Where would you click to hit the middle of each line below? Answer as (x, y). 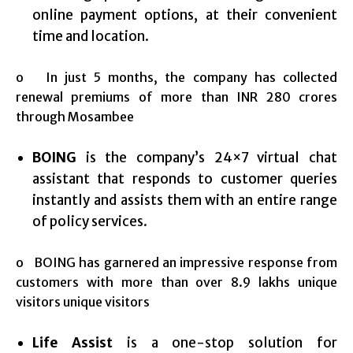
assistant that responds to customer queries (185, 179)
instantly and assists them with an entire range (185, 201)
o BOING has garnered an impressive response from (176, 263)
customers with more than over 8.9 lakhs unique (176, 282)
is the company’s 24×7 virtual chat (207, 158)
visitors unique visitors (83, 302)
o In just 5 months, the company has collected (176, 78)
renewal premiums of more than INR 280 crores (176, 97)
